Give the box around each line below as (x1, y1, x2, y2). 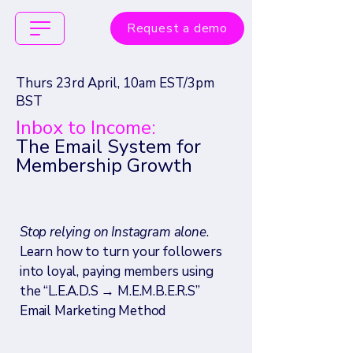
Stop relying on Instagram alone (20, 223, 206, 241)
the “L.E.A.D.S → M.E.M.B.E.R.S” (20, 282, 200, 300)
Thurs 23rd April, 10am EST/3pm (16, 74, 214, 92)
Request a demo (126, 20, 229, 37)
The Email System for (16, 134, 201, 159)
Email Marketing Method (20, 302, 166, 320)
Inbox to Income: (16, 115, 155, 140)
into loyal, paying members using (20, 262, 214, 281)
